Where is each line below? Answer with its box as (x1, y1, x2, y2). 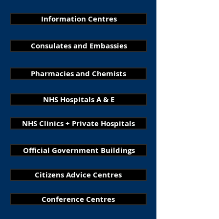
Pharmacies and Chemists (30, 68, 126, 79)
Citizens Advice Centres (35, 170, 122, 180)
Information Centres (41, 14, 117, 24)
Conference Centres (42, 194, 115, 204)
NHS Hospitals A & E (43, 94, 114, 105)
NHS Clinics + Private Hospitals (22, 118, 135, 129)
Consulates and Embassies (30, 41, 127, 51)
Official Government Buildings (22, 145, 135, 155)
